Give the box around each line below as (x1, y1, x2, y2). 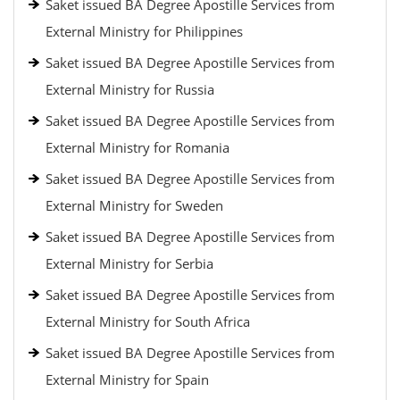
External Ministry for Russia (46, 80, 214, 98)
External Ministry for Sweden (46, 196, 223, 214)
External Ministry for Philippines (46, 22, 243, 40)
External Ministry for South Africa (46, 312, 250, 330)
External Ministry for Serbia (46, 254, 213, 272)
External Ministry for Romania (46, 138, 229, 156)
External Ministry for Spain (46, 371, 209, 388)
